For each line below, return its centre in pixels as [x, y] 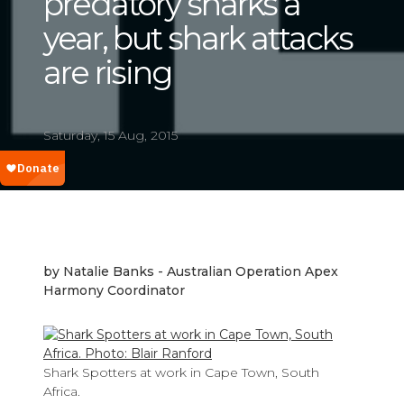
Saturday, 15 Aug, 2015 [110, 136]
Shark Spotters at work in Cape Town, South [181, 373]
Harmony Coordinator [114, 291]
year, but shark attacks [198, 39]
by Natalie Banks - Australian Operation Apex [191, 272]
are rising [107, 73]
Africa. [64, 392]
